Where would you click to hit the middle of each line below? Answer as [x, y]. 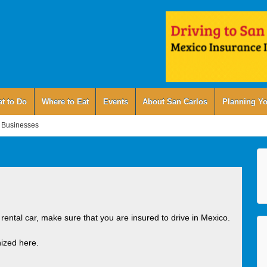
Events [115, 101]
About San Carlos [175, 101]
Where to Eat [65, 101]
